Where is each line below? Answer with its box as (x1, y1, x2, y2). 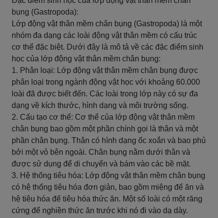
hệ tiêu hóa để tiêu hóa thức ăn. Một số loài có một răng (12, 195, 202, 203)
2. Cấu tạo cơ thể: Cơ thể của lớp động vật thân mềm (12, 113, 195, 121)
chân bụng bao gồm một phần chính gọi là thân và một (12, 125, 198, 133)
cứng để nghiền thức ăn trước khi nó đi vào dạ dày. (12, 206, 188, 215)
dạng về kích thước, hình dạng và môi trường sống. (12, 101, 188, 109)
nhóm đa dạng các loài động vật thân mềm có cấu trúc (12, 31, 197, 39)
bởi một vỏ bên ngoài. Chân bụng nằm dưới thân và (12, 148, 190, 156)
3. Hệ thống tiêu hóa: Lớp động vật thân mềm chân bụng (12, 171, 205, 180)
